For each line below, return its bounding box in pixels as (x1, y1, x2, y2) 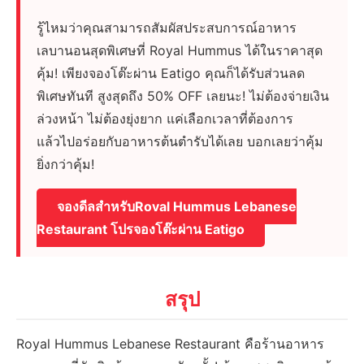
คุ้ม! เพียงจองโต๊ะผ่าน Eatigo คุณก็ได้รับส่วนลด (37, 65, 305, 82)
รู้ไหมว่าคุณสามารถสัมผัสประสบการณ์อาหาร (37, 19, 297, 37)
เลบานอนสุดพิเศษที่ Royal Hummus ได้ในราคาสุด (37, 42, 323, 59)
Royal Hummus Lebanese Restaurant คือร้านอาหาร (16, 336, 325, 353)
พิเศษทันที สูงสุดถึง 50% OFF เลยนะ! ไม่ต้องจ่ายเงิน (37, 88, 330, 105)
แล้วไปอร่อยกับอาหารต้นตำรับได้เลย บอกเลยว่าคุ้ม (37, 133, 324, 150)
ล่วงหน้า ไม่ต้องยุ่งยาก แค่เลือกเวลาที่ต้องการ (37, 110, 294, 128)
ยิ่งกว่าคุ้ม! (37, 156, 95, 173)
